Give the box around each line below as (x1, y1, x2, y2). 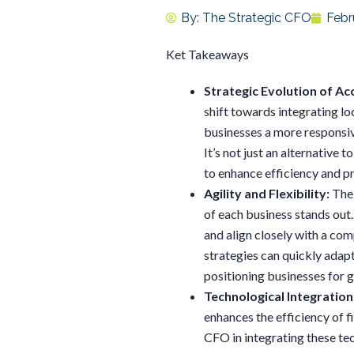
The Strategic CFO (202, 10, 311, 26)
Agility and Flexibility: (204, 186, 330, 201)
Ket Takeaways (166, 47, 249, 62)
